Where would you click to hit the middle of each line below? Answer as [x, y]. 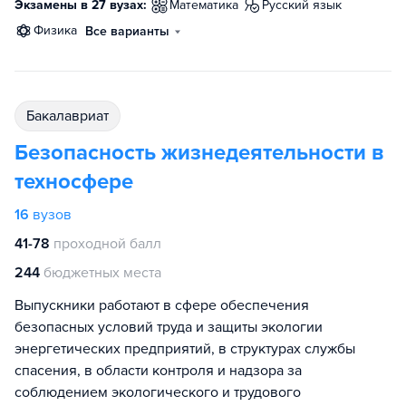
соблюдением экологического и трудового [158, 392]
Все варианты [127, 31]
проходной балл [107, 244]
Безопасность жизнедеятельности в [199, 153]
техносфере [74, 182]
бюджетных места [102, 273]
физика [60, 30]
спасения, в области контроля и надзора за [158, 371]
